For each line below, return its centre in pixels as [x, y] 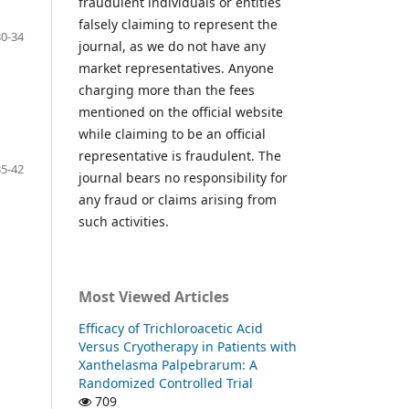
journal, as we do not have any [172, 46]
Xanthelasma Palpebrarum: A [168, 364]
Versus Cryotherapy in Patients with [188, 346]
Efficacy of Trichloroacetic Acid [171, 328]
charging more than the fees [167, 89]
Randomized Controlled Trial [166, 383]
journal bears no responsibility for [183, 177]
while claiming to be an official [172, 133]
